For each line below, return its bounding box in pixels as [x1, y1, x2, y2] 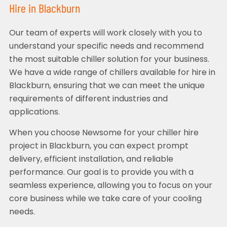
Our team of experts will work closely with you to [9, 29, 202, 38]
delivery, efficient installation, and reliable [9, 156, 173, 164]
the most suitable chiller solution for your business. [9, 56, 209, 64]
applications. [9, 108, 60, 117]
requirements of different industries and [9, 95, 168, 104]
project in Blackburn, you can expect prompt [9, 142, 188, 151]
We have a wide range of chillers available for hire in [9, 69, 215, 78]
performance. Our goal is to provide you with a [9, 169, 194, 177]
